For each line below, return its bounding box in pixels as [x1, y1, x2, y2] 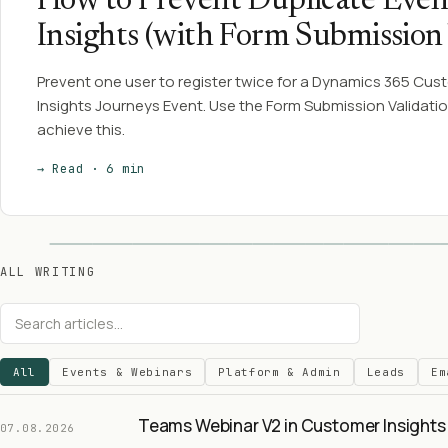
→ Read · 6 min [37, 161, 146, 177]
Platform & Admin [218, 365, 341, 379]
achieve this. [37, 119, 125, 140]
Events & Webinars [61, 365, 193, 379]
